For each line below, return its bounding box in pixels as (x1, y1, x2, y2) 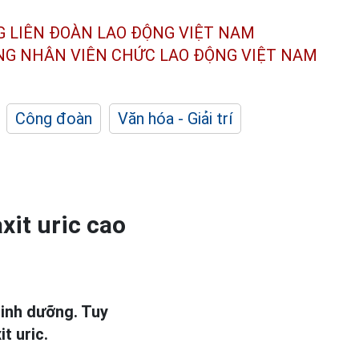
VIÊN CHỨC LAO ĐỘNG (71, 45, 237, 65)
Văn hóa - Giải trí (118, 109, 232, 128)
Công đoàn (15, 109, 92, 128)
